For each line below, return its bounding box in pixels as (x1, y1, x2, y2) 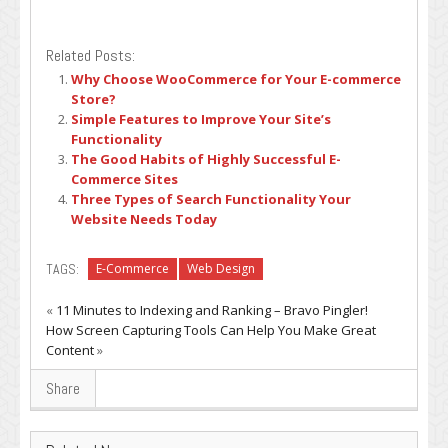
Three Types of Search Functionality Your (71, 190, 351, 208)
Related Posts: (46, 45, 135, 66)
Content (46, 340, 94, 359)
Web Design (187, 259, 255, 277)
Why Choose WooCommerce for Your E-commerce (71, 70, 401, 88)
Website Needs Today (71, 210, 217, 228)
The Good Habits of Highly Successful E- (71, 150, 341, 168)
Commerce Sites (71, 170, 178, 188)
